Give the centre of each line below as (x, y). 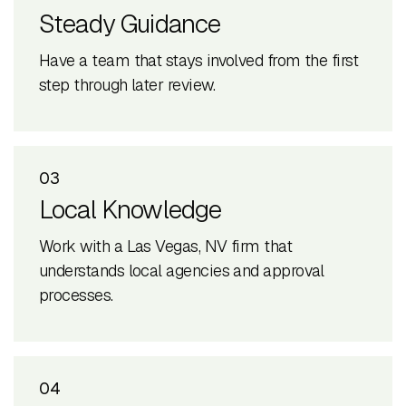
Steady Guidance (130, 24)
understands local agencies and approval (182, 271)
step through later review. (127, 85)
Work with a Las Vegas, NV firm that (166, 246)
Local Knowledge (130, 210)
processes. (76, 295)
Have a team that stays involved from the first (199, 61)
